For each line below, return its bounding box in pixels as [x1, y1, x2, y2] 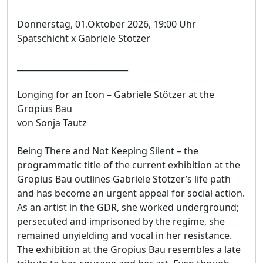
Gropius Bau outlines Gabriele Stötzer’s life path [17, 173, 231, 186]
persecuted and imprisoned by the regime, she [17, 215, 225, 228]
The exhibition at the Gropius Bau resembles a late [17, 243, 241, 257]
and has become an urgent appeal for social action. [17, 187, 245, 200]
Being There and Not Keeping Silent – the [17, 144, 198, 158]
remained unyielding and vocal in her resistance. [17, 229, 232, 242]
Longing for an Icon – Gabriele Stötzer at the [17, 88, 214, 102]
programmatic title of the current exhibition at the [17, 159, 240, 172]
